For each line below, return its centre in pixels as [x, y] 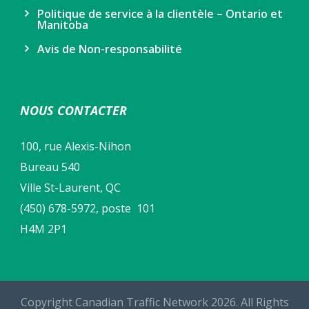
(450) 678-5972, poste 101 [88, 209]
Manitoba [63, 25]
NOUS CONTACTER [73, 111]
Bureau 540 [50, 167]
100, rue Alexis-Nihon [76, 147]
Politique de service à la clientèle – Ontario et [160, 14]
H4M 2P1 [43, 229]
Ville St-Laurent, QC [70, 188]
